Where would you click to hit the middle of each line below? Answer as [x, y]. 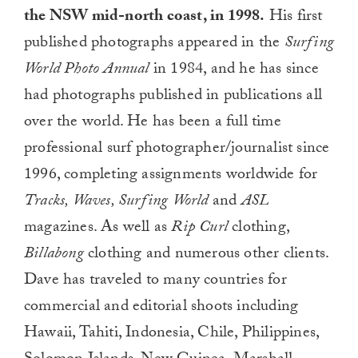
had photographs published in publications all [173, 96]
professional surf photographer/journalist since [177, 149]
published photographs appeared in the [154, 44]
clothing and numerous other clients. [206, 255]
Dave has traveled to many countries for [155, 281]
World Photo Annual [87, 70]
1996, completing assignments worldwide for [171, 175]
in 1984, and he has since [234, 70]
